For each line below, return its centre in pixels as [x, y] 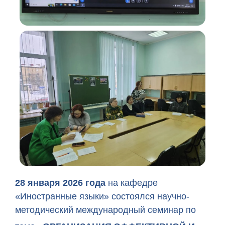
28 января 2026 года [62, 183]
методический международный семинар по [105, 210]
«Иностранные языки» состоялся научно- [102, 196]
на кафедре [133, 183]
